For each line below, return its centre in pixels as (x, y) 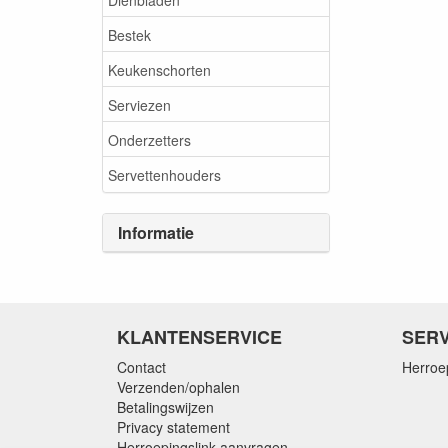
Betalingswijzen (165, 407)
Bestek (129, 34)
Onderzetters (149, 139)
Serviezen (139, 104)
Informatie (156, 232)
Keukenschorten (159, 69)
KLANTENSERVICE (199, 337)
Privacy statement (173, 427)
